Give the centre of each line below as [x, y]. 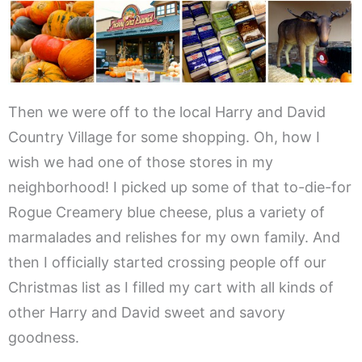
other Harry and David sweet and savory [147, 313]
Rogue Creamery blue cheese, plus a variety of [166, 213]
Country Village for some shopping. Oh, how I [164, 137]
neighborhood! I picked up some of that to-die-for [180, 187]
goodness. [44, 338]
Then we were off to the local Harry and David [167, 112]
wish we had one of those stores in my [141, 162]
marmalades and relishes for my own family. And [174, 238]
